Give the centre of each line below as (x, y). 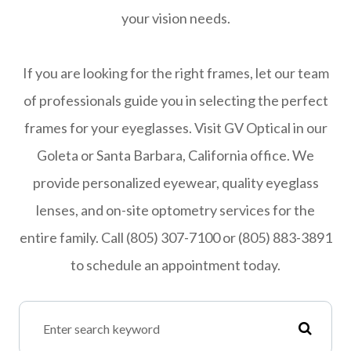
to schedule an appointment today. (175, 265)
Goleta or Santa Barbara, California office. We (175, 156)
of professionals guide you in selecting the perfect (175, 101)
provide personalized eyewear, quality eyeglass (175, 183)
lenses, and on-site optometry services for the (175, 210)
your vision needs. (175, 18)
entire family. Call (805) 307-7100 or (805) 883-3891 (175, 238)
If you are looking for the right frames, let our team (175, 73)
